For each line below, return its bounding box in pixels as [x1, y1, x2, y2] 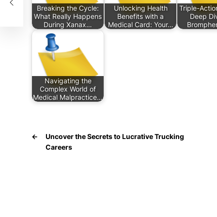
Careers [46, 143, 72, 151]
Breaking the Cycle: [37, 4, 99, 12]
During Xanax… [44, 20, 92, 29]
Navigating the [44, 77, 92, 85]
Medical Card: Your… [108, 20, 173, 29]
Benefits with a [117, 12, 164, 20]
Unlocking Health [113, 4, 168, 12]
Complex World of [40, 85, 96, 93]
